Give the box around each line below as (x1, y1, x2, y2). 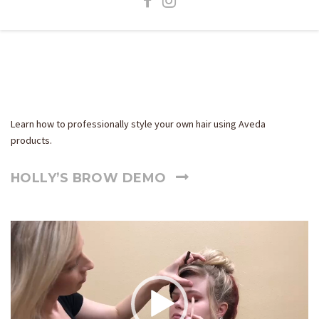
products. (11, 134, 52, 147)
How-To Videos (11, 80, 199, 111)
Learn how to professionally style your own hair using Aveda (11, 117, 266, 131)
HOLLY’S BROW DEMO (11, 170, 167, 186)
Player (10, 240, 41, 255)
